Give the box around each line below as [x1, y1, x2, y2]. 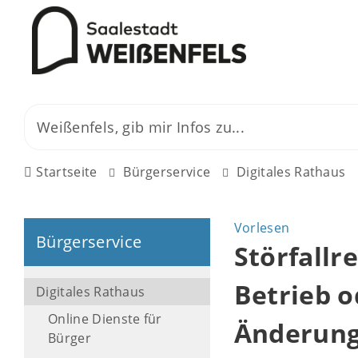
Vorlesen [233, 219, 290, 237]
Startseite [36, 163, 97, 181]
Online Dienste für [48, 310, 162, 328]
